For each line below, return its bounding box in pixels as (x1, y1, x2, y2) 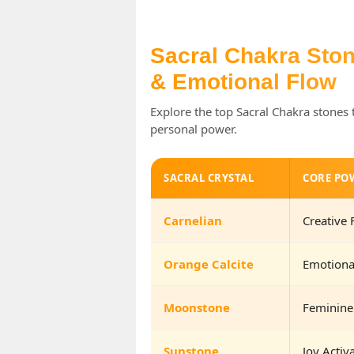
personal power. (150, 120, 237, 137)
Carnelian (164, 212, 222, 228)
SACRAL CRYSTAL (164, 170, 254, 185)
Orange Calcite (164, 255, 254, 272)
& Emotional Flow (150, 69, 337, 94)
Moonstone (164, 299, 230, 315)
